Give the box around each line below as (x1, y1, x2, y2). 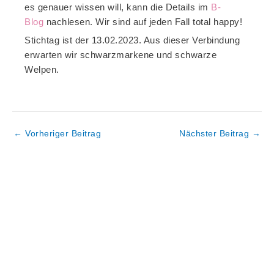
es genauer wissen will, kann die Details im (24, 2, 211, 13)
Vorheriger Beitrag (22, 128, 101, 138)
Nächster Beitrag (179, 128, 252, 138)
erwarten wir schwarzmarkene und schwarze (24, 50, 217, 61)
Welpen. (24, 64, 62, 75)
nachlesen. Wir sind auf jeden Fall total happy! (43, 17, 242, 28)
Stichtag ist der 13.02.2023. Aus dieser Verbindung (24, 35, 240, 46)
